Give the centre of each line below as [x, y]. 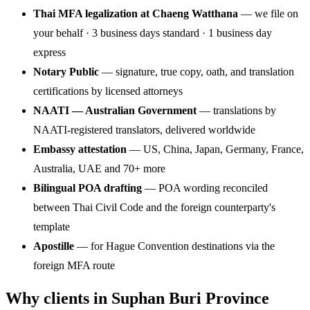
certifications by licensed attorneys [108, 91]
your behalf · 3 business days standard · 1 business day [153, 33]
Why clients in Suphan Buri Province [137, 298]
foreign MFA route [74, 265]
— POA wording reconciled [205, 188]
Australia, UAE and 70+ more [99, 168]
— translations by [236, 110]
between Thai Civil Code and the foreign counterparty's [154, 207]
